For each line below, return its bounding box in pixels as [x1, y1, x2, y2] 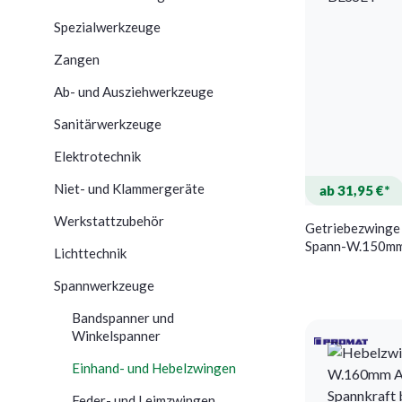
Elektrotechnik [54, 147, 141, 164]
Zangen [54, 50, 100, 67]
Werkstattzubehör [54, 212, 164, 229]
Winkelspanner [72, 327, 161, 344]
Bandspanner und [72, 309, 174, 326]
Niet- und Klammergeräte [54, 179, 205, 197]
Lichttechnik [54, 244, 127, 261]
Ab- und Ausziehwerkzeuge [54, 83, 214, 100]
